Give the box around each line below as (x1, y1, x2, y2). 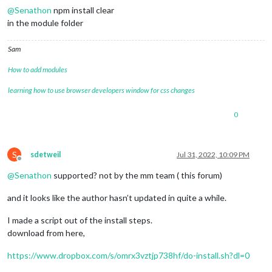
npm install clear (52, 4, 114, 15)
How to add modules (8, 64, 67, 74)
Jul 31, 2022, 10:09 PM (177, 149, 250, 159)
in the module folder (7, 17, 83, 28)
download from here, (7, 227, 85, 238)
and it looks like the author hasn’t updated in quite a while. (7, 192, 226, 203)
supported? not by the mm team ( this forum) (52, 169, 222, 180)
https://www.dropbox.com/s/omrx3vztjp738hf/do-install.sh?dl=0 (7, 250, 250, 260)
